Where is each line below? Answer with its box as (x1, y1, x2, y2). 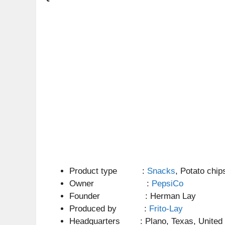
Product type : (69, 166, 147, 176)
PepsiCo (152, 178, 183, 188)
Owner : (69, 178, 152, 188)
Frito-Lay (149, 203, 183, 213)
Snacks (147, 166, 175, 176)
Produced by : (69, 203, 149, 213)
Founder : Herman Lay (69, 191, 196, 201)
